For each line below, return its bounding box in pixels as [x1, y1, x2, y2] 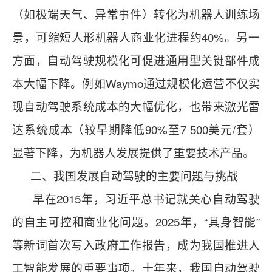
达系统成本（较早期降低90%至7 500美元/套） [12, 121, 260, 138]
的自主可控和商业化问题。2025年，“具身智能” [12, 213, 260, 230]
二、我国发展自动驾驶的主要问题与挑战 [12, 167, 238, 184]
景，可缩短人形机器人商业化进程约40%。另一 [12, 29, 260, 46]
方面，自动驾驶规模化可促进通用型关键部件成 [12, 52, 260, 69]
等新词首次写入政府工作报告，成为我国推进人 [12, 236, 260, 253]
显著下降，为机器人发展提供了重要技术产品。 [12, 144, 254, 161]
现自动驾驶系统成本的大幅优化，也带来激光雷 [12, 98, 260, 115]
